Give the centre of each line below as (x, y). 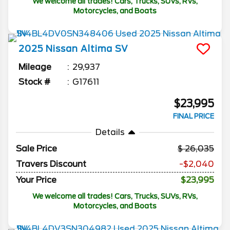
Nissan (62, 49)
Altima (97, 49)
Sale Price (36, 149)
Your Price (36, 180)
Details (110, 132)
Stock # (34, 82)
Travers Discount (51, 164)
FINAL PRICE (194, 117)
